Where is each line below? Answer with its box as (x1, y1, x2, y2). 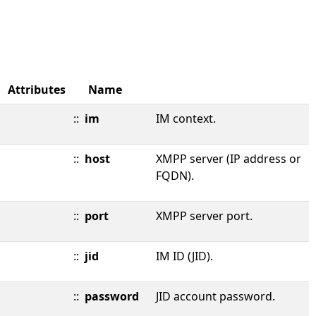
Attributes (8, 82, 66, 97)
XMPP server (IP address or (156, 151, 301, 166)
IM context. (156, 111, 216, 126)
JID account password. (156, 288, 275, 304)
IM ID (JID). (156, 248, 213, 264)
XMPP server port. (156, 208, 253, 224)
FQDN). (156, 168, 194, 183)
